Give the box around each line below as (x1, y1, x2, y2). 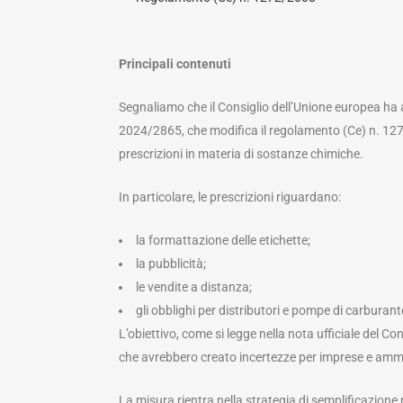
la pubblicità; (136, 256, 206, 272)
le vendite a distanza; (136, 280, 252, 295)
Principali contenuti (119, 57, 231, 72)
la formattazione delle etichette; (136, 233, 310, 248)
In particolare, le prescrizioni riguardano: (119, 190, 341, 205)
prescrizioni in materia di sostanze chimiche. (119, 147, 363, 162)
